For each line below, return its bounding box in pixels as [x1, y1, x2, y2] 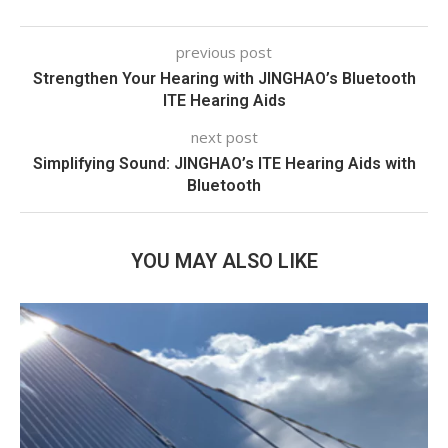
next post [190, 126, 258, 147]
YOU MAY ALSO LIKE [130, 248, 318, 273]
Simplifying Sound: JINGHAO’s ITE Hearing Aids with [32, 153, 416, 173]
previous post [176, 41, 272, 62]
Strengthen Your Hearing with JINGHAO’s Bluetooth [32, 68, 416, 88]
